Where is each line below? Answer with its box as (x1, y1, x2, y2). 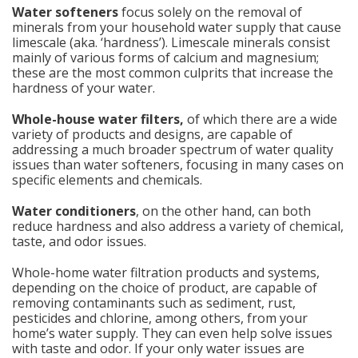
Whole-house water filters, (12, 110, 187, 128)
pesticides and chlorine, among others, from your (12, 309, 308, 327)
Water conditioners (12, 202, 136, 220)
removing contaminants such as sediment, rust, (12, 294, 296, 312)
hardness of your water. (12, 79, 155, 97)
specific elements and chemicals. (12, 171, 202, 189)
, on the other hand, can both (136, 202, 311, 220)
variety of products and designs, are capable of (12, 125, 292, 143)
